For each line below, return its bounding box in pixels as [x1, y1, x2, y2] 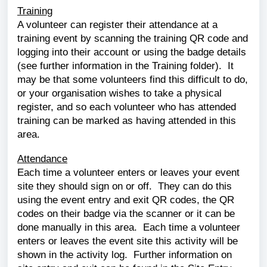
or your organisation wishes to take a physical [17, 87, 222, 99]
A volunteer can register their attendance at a [17, 18, 218, 30]
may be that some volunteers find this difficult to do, [17, 73, 248, 85]
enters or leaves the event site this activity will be [17, 235, 238, 247]
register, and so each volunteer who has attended [17, 101, 236, 113]
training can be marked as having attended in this [17, 114, 236, 126]
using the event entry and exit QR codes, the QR [17, 194, 234, 206]
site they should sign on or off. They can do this [17, 180, 232, 192]
